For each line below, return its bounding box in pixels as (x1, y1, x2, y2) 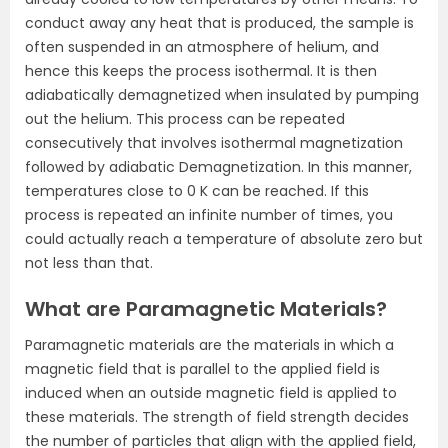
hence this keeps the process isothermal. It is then (25, 61, 377, 81)
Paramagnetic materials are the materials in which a (25, 335, 394, 355)
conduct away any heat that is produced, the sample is (25, 13, 414, 33)
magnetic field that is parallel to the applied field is (25, 359, 380, 379)
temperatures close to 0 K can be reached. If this (25, 181, 369, 201)
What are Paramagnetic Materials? (25, 295, 387, 323)
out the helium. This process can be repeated (25, 109, 345, 129)
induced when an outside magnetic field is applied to (25, 383, 397, 403)
